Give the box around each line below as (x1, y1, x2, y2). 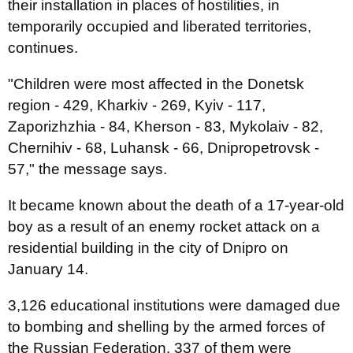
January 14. (8, 261, 88, 277)
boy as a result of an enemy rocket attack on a (8, 218, 320, 235)
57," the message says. (8, 161, 167, 177)
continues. (8, 39, 78, 56)
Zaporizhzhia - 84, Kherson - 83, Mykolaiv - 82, (8, 118, 323, 135)
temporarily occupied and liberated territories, (8, 18, 311, 35)
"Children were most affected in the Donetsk (8, 76, 304, 92)
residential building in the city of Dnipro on (8, 240, 288, 256)
